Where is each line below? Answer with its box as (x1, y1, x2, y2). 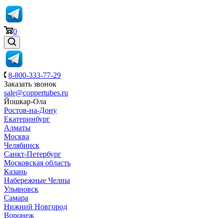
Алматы (4, 124, 31, 132)
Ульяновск (4, 185, 38, 193)
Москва (4, 132, 29, 141)
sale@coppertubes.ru (4, 89, 68, 97)
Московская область (4, 159, 71, 167)
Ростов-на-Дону (4, 106, 57, 114)
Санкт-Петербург (4, 150, 61, 158)
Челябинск (4, 141, 39, 149)
